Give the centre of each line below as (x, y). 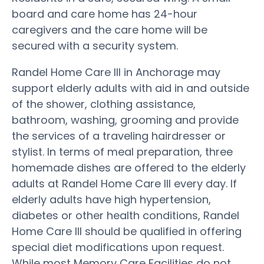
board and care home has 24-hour (105, 14)
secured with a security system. (95, 45)
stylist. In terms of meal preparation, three (122, 151)
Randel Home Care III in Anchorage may (116, 72)
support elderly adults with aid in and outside (131, 88)
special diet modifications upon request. (118, 247)
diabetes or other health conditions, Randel (126, 215)
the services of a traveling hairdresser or (119, 136)
